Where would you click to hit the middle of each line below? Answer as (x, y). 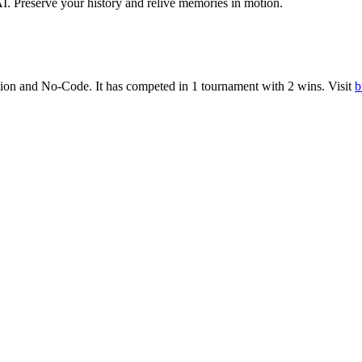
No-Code (65, 86)
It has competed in (142, 86)
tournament (230, 86)
